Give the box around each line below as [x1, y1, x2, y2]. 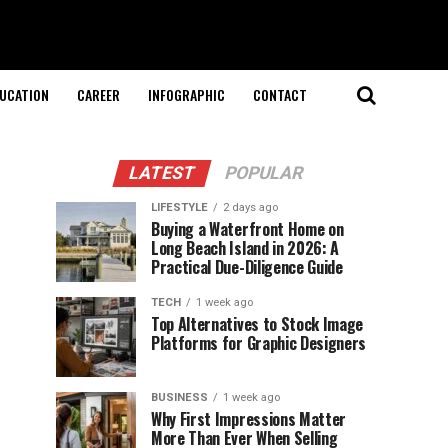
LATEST [126, 163, 198, 183]
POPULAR [222, 163, 306, 183]
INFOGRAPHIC [147, 84, 225, 105]
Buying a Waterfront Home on [151, 217, 344, 241]
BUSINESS [151, 391, 208, 404]
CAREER [76, 84, 120, 105]
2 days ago [223, 201, 278, 214]
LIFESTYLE [151, 201, 208, 214]
